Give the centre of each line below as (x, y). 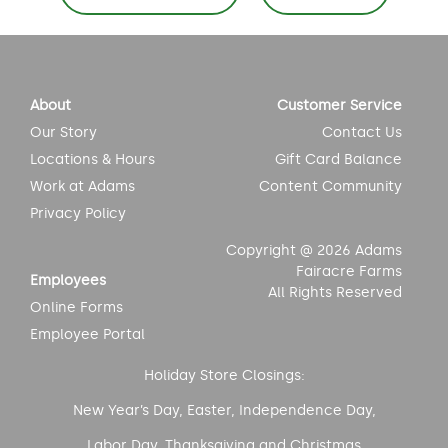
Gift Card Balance (339, 160)
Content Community (331, 187)
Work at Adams (82, 187)
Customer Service (340, 106)
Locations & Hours (92, 160)
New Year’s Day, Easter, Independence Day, (224, 411)
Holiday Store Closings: (224, 376)
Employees (68, 281)
